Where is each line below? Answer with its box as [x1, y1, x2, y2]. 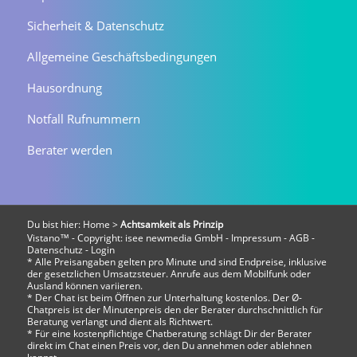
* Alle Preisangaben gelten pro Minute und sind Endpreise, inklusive [26, 254, 327, 269]
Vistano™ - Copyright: [26, 230, 125, 245]
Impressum [230, 230, 281, 245]
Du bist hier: [26, 217, 83, 231]
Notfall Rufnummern [26, 110, 140, 127]
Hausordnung [26, 79, 102, 96]
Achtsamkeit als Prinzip [120, 217, 223, 231]
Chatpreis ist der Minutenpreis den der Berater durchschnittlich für [26, 302, 323, 316]
